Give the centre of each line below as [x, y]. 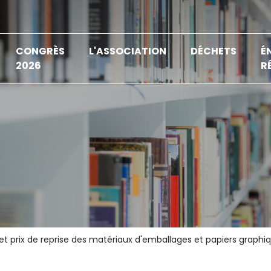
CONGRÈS [41, 51]
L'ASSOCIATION [128, 51]
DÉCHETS [214, 51]
